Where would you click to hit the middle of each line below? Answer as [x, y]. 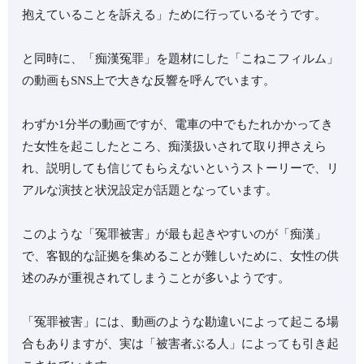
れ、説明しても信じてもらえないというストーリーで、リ [181, 169]
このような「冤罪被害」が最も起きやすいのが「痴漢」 [175, 234]
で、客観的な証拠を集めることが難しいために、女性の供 [181, 256]
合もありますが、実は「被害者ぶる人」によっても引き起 [181, 344]
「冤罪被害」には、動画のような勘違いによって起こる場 [181, 322]
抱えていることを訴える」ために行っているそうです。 [175, 15]
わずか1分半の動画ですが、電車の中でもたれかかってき [178, 125]
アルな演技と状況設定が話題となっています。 [150, 191]
